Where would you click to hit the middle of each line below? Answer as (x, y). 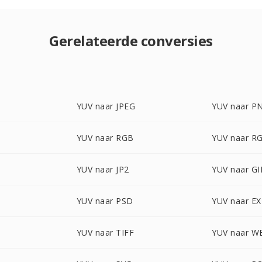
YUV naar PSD (105, 201)
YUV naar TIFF (105, 232)
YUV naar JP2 (103, 169)
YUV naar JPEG (106, 106)
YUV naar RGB (105, 138)
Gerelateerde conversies (131, 41)
